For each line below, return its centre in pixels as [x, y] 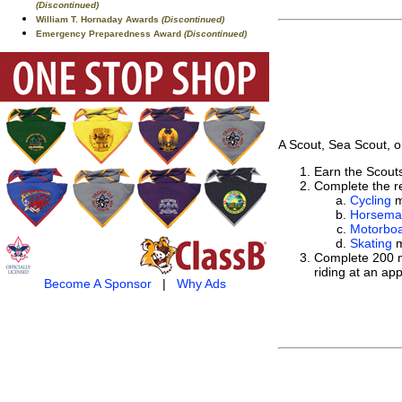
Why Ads [201, 284]
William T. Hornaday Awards [99, 19]
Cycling [371, 200]
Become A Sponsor [97, 284]
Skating [371, 243]
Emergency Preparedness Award [110, 34]
